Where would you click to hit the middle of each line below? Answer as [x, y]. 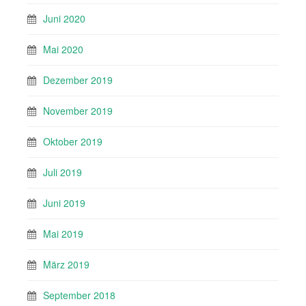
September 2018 [79, 295]
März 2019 [66, 265]
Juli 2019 [62, 172]
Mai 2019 [63, 234]
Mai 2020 [63, 50]
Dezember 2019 [78, 80]
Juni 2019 [64, 203]
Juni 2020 [64, 19]
